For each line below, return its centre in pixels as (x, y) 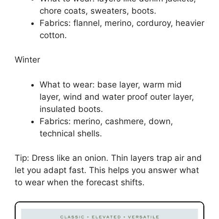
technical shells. (71, 133)
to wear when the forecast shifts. (80, 183)
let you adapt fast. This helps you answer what (107, 170)
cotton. (53, 35)
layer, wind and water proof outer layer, (117, 97)
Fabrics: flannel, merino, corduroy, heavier (122, 23)
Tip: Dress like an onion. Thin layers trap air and (108, 158)
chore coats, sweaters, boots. (98, 11)
